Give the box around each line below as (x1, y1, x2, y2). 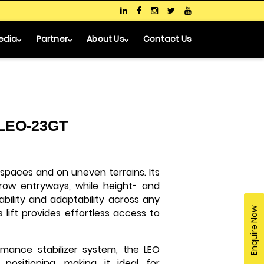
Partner (36, 33, 68, 45)
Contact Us (143, 33, 192, 45)
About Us (87, 33, 124, 45)
